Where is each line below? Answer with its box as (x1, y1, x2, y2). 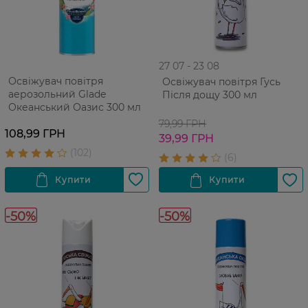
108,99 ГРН (5, 126, 65, 140)
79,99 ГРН (159, 118, 206, 130)
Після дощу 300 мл (162, 89, 257, 101)
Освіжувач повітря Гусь (162, 76, 280, 88)
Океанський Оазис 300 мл (8, 100, 141, 113)
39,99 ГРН (159, 132, 214, 145)
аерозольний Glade (8, 87, 106, 100)
